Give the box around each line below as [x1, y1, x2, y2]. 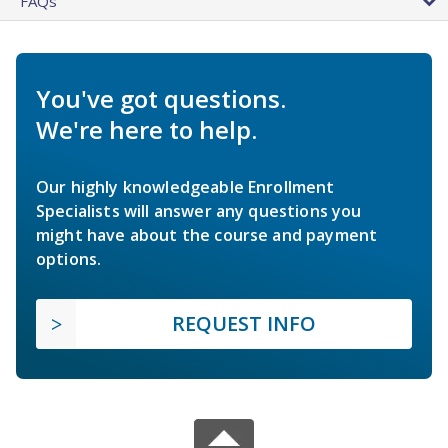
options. [36, 247, 102, 270]
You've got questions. [36, 81, 286, 115]
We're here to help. [36, 112, 257, 146]
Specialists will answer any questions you [36, 199, 362, 222]
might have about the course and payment [36, 223, 378, 246]
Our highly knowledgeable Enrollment [36, 175, 335, 198]
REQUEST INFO [172, 309, 316, 337]
